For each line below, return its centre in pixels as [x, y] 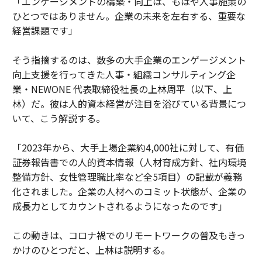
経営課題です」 [45, 30]
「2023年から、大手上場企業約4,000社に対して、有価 [128, 147]
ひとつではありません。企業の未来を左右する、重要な [129, 15]
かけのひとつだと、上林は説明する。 [91, 249]
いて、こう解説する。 [58, 118]
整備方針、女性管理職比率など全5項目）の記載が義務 [127, 176]
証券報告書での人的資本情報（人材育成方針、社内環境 [129, 162]
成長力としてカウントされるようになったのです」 [120, 206]
